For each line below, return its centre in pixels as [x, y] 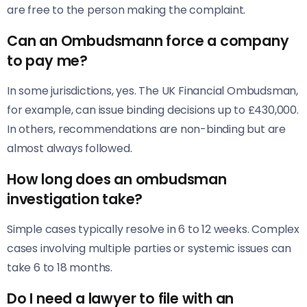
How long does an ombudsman [117, 180]
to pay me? [48, 61]
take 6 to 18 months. [60, 268]
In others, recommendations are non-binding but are [146, 130]
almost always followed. [70, 149]
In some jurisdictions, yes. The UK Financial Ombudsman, [152, 91]
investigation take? [75, 199]
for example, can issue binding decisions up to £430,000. [153, 110]
